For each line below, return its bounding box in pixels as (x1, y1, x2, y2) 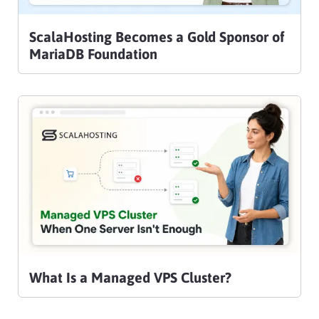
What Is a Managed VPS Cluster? (29, 268, 231, 286)
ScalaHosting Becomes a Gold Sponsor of (29, 28, 285, 45)
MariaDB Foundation (29, 45, 157, 62)
